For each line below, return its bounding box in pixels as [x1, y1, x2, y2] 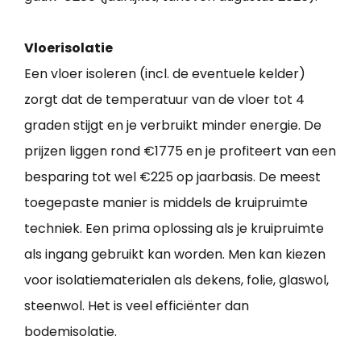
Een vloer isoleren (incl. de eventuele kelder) [24, 64, 305, 84]
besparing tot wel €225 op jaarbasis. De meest [24, 168, 321, 187]
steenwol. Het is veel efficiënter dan [24, 297, 249, 316]
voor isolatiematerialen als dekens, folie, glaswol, [24, 271, 329, 290]
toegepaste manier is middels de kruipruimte [24, 193, 308, 213]
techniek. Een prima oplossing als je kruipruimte [24, 219, 324, 239]
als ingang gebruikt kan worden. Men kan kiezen [24, 245, 326, 264]
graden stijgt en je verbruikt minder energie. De [24, 116, 322, 135]
